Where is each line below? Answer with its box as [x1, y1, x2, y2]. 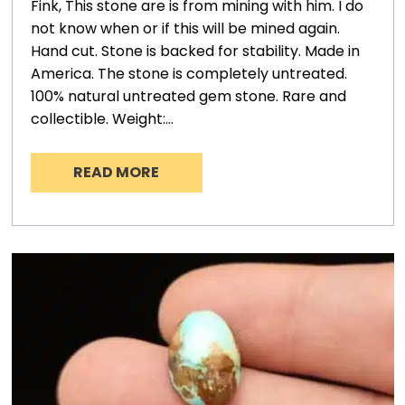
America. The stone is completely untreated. [30, 62, 347, 84]
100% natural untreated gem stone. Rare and [30, 85, 346, 107]
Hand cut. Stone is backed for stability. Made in [30, 40, 360, 61]
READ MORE [73, 161, 160, 183]
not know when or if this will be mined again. [30, 17, 340, 39]
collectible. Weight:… [30, 108, 174, 129]
